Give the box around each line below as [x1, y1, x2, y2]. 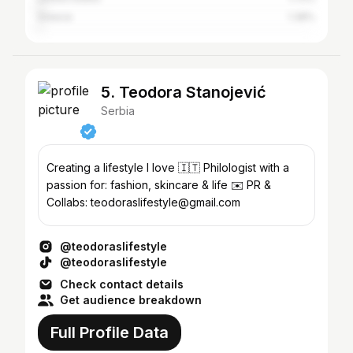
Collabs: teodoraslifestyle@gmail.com [46, 195, 240, 209]
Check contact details [60, 277, 184, 291]
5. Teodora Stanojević [101, 83, 266, 102]
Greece [38, 11, 72, 23]
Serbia [101, 104, 135, 117]
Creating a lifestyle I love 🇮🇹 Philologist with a [46, 161, 289, 174]
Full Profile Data [50, 323, 169, 342]
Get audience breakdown [60, 293, 202, 307]
